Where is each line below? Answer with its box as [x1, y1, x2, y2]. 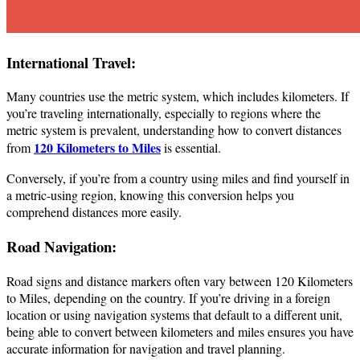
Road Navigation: [6, 235, 117, 258]
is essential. [161, 139, 221, 157]
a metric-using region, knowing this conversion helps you [6, 186, 294, 204]
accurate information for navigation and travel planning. [6, 339, 285, 357]
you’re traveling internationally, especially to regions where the [6, 104, 321, 122]
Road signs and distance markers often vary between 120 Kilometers [6, 272, 353, 289]
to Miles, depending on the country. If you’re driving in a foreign [6, 288, 330, 306]
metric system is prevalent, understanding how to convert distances [6, 121, 342, 139]
